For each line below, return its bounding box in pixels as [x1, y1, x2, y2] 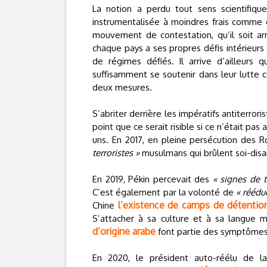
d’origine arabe [92, 225, 156, 237]
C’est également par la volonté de [92, 187, 236, 198]
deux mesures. [92, 82, 152, 93]
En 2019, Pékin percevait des [92, 173, 213, 185]
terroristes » [92, 147, 139, 159]
